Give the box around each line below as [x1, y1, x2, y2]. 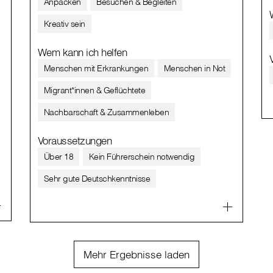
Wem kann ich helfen [37, 45, 127, 58]
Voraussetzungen [37, 133, 112, 147]
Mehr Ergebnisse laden [83, 247, 190, 261]
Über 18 [43, 151, 74, 162]
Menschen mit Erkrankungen [43, 62, 149, 74]
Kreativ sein [43, 18, 85, 29]
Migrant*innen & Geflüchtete [43, 84, 146, 96]
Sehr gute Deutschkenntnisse [43, 172, 151, 184]
